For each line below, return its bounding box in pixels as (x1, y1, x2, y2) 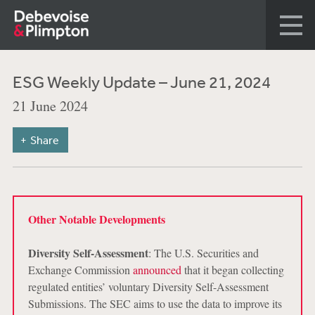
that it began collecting (181, 262, 284, 277)
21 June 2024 (12, 96, 88, 115)
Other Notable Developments (27, 211, 165, 227)
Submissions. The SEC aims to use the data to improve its (27, 296, 282, 311)
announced (132, 262, 181, 277)
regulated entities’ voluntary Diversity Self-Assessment (27, 279, 269, 294)
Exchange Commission (27, 262, 133, 277)
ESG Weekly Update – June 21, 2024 (12, 72, 271, 91)
